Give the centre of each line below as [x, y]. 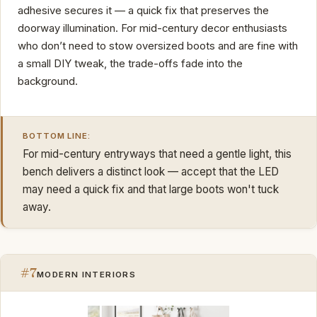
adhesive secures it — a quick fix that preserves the [143, 10]
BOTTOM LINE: [57, 136]
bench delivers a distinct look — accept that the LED [151, 171]
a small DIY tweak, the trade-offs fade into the [130, 63]
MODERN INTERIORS [87, 274]
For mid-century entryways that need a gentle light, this [157, 154]
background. [48, 81]
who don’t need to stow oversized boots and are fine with [158, 46]
